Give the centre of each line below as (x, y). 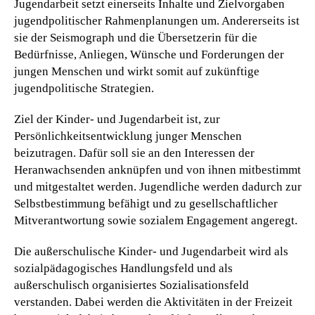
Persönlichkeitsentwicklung (83, 136)
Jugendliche (169, 187)
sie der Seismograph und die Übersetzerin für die (136, 38)
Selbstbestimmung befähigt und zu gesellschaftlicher (146, 204)
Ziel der (35, 120)
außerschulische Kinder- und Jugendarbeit (140, 252)
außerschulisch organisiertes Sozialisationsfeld (131, 285)
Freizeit (274, 302)
